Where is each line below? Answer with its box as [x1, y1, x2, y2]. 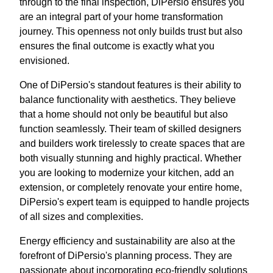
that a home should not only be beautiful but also [19, 108, 228, 119]
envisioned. [19, 55, 69, 66]
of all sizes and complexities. [19, 211, 143, 222]
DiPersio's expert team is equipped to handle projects [19, 196, 249, 207]
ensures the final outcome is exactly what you [19, 40, 214, 51]
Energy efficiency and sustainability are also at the [19, 235, 235, 246]
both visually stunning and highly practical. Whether [19, 152, 241, 163]
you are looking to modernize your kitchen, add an [19, 167, 234, 178]
